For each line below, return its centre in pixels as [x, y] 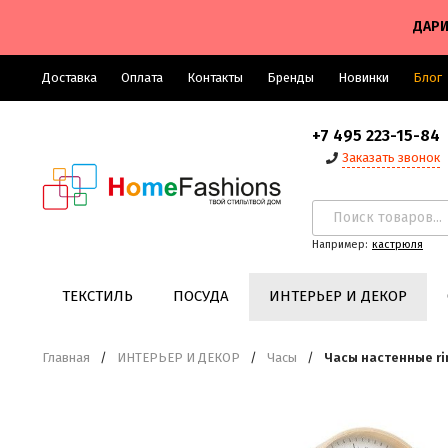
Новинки [363, 77]
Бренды [290, 77]
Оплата [142, 77]
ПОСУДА [201, 296]
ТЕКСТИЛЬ [97, 296]
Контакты [215, 77]
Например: [340, 244]
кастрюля [397, 244]
